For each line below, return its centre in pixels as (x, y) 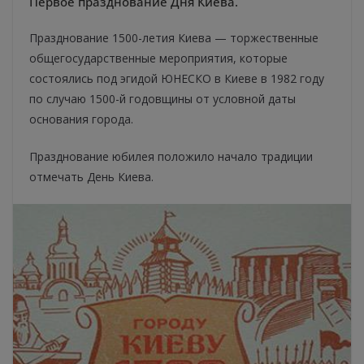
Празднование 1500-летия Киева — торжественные (174, 38)
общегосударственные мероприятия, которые (158, 58)
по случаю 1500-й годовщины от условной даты (162, 99)
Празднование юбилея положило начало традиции (171, 157)
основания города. (81, 119)
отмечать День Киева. (91, 177)
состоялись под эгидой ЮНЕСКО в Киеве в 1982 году (177, 79)
